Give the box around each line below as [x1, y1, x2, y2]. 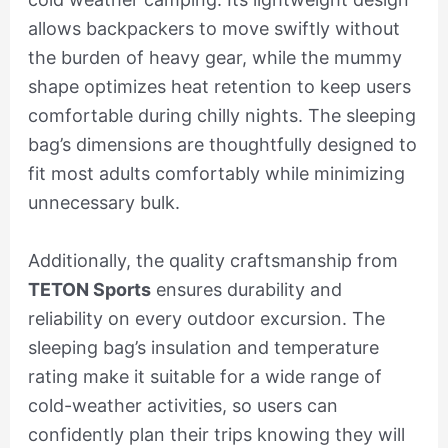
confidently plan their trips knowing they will [27, 424, 405, 446]
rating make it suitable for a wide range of [27, 366, 382, 388]
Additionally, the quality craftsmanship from [27, 250, 398, 272]
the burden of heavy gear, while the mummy [27, 47, 402, 69]
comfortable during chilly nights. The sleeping [27, 105, 416, 127]
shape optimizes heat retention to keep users [27, 76, 411, 98]
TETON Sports [27, 279, 151, 301]
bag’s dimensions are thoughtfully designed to [27, 134, 417, 156]
